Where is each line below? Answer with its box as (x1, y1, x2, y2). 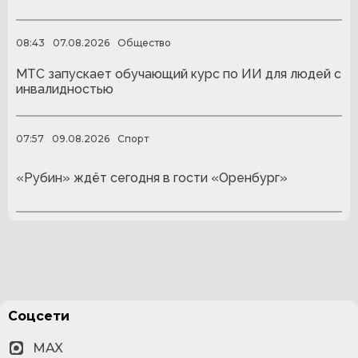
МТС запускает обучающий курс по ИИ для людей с (16, 66, 341, 82)
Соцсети (8, 308, 70, 324)
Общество (117, 36, 171, 49)
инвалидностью (16, 82, 113, 97)
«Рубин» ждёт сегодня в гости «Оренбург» (16, 169, 288, 185)
